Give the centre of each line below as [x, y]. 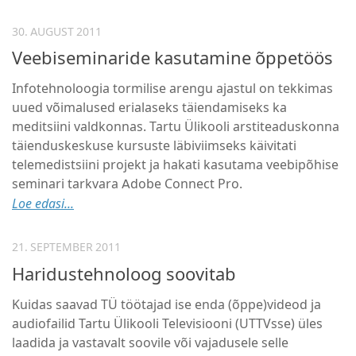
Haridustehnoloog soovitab [124, 274]
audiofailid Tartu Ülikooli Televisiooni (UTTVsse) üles [167, 323]
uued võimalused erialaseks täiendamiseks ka [149, 108]
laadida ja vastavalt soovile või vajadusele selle [150, 342]
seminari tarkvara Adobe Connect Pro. [127, 184]
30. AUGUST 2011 [57, 33]
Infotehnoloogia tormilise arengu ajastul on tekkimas [172, 89]
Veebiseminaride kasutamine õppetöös [172, 59]
